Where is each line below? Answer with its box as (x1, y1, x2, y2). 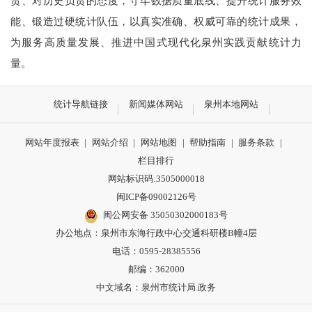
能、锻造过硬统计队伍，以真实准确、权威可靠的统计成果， (10, 15, 302, 28)
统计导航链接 (53, 98, 108, 109)
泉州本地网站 (204, 98, 259, 109)
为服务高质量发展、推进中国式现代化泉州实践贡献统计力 (10, 36, 302, 49)
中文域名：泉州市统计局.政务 (96, 282, 216, 293)
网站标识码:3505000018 (107, 173, 205, 185)
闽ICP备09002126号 (116, 192, 196, 203)
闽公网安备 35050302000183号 (103, 210, 228, 221)
